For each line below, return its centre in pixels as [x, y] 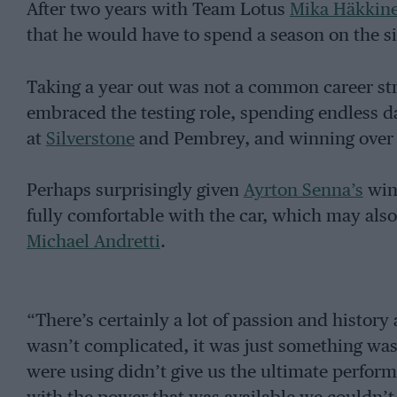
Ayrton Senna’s [303, 191]
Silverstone [90, 139]
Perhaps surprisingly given [135, 191]
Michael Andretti [93, 243]
